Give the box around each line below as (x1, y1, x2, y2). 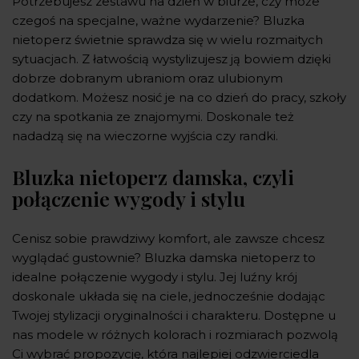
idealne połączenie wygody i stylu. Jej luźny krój (12, 268, 297, 284)
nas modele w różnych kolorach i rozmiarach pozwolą (12, 326, 338, 342)
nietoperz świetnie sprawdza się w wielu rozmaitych (12, 31, 323, 47)
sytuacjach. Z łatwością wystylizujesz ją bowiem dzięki (12, 50, 331, 67)
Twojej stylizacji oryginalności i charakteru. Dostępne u (12, 307, 336, 323)
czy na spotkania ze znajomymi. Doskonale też (12, 108, 294, 124)
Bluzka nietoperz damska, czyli (12, 163, 294, 190)
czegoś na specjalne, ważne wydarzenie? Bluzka (12, 12, 305, 28)
